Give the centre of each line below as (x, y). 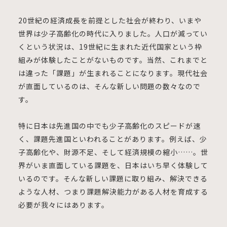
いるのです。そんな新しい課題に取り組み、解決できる (113, 178)
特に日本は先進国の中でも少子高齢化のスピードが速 (109, 125)
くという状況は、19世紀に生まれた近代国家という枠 (110, 46)
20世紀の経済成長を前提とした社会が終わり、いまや (110, 20)
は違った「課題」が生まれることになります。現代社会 (113, 73)
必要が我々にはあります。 (63, 204)
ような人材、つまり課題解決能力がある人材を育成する (113, 191)
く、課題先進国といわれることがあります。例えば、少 (112, 139)
